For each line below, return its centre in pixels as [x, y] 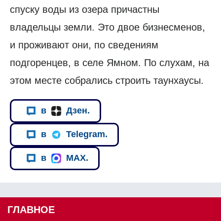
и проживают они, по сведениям [84, 45]
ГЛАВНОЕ [31, 209]
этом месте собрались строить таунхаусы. [107, 80]
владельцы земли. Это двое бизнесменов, [108, 27]
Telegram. [87, 134]
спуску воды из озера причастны [85, 9]
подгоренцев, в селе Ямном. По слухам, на [110, 62]
